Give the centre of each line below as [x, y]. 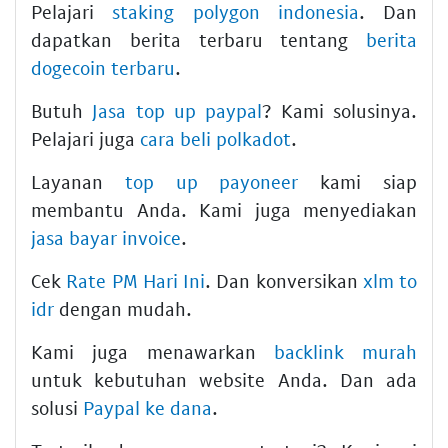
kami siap [358, 181]
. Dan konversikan [284, 280]
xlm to [389, 280]
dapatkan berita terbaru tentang [198, 39]
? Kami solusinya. [340, 110]
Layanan [78, 181]
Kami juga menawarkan [152, 351]
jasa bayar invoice [106, 237]
